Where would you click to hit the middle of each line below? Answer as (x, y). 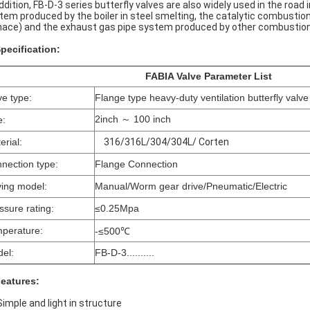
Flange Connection (136, 164)
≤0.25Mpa (117, 208)
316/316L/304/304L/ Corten (167, 142)
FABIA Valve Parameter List (208, 76)
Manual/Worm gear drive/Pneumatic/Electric (191, 186)
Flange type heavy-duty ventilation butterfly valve (202, 98)
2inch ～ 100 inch (133, 119)
